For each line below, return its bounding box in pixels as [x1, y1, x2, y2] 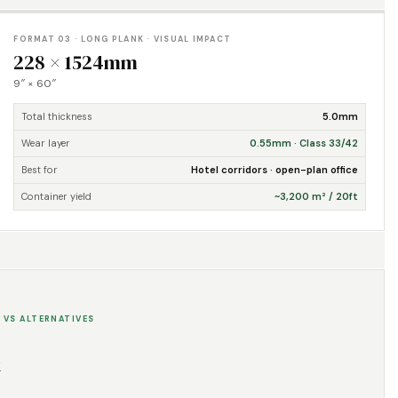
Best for [21, 163, 59, 176]
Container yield [21, 190, 92, 203]
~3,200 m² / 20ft [274, 190, 358, 203]
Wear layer [21, 137, 71, 149]
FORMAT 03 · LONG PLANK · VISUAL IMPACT [13, 34, 232, 44]
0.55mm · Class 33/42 [249, 137, 358, 149]
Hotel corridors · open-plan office [190, 163, 358, 176]
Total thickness [21, 110, 93, 123]
